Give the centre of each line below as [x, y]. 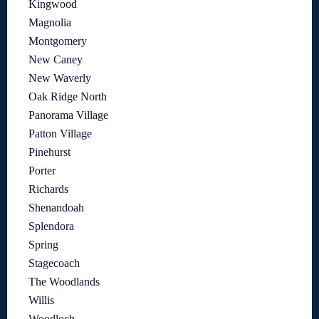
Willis [41, 300]
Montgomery [58, 41]
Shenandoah [56, 208]
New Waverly [60, 78]
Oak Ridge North [68, 97]
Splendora [51, 226]
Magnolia [50, 23]
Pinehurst [49, 152]
